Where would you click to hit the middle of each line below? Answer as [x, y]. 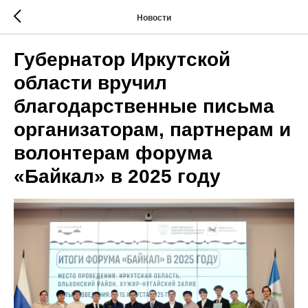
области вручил [90, 83]
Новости [154, 18]
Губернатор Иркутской [122, 59]
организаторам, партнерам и [152, 130]
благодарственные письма [144, 106]
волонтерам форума [113, 153]
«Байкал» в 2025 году [117, 176]
